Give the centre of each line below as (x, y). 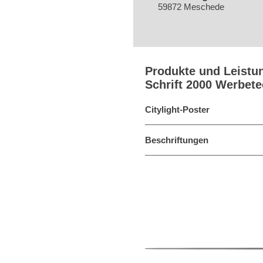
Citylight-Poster (177, 109)
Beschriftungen (177, 140)
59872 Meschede (191, 7)
